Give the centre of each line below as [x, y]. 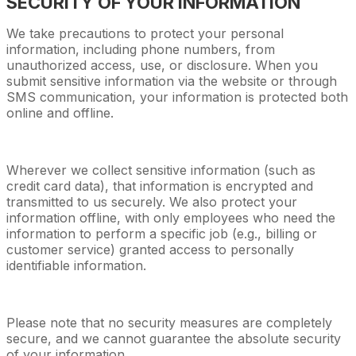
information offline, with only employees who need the [171, 217]
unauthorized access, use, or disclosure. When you [162, 65]
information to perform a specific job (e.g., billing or [162, 233]
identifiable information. [76, 265]
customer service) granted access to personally [150, 249]
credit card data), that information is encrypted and [160, 186]
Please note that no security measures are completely [169, 322]
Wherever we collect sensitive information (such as [161, 170]
